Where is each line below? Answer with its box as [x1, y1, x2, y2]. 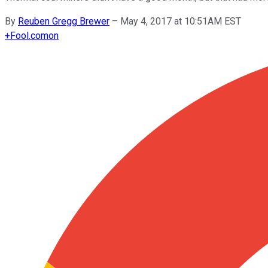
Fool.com [10, 29, 48, 41]
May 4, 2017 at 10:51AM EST [120, 15, 241, 27]
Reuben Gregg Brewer [18, 15, 109, 27]
